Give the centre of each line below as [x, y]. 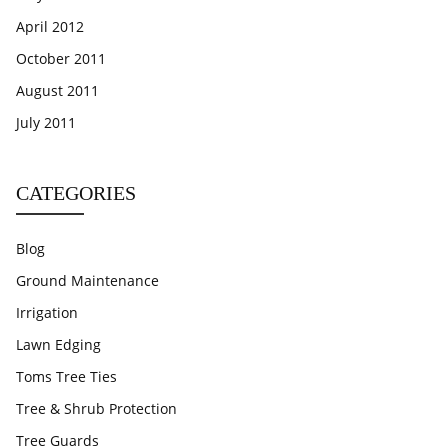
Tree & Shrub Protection [96, 408]
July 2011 [46, 122]
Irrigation [47, 312]
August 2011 [57, 90]
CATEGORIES [76, 193]
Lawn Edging [58, 344]
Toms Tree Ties [66, 376]
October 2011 [61, 58]
